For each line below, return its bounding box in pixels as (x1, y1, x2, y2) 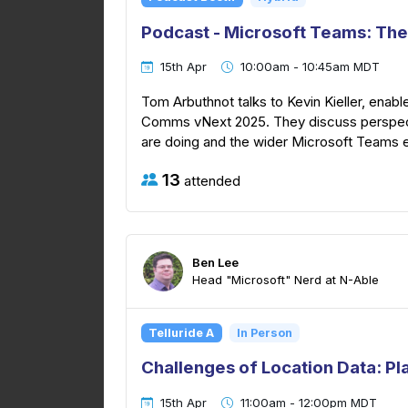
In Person (236, 325, 292, 340)
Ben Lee (192, 255, 239, 270)
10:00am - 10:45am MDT (240, 59, 380, 75)
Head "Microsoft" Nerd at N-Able (192, 272, 379, 288)
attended (180, 171, 240, 189)
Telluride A (148, 325, 215, 340)
